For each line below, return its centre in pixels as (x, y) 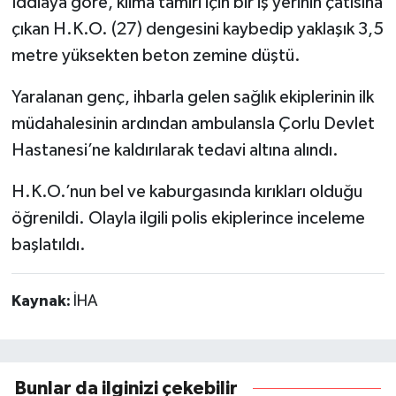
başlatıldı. (48, 244)
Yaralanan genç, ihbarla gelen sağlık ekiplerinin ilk (192, 97)
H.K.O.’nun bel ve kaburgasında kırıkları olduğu (187, 191)
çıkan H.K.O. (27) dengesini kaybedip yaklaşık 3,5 (197, 29)
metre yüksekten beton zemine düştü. (156, 55)
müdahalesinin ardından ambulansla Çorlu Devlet (193, 123)
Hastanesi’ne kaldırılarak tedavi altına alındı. (175, 150)
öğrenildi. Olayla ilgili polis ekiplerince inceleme (188, 218)
